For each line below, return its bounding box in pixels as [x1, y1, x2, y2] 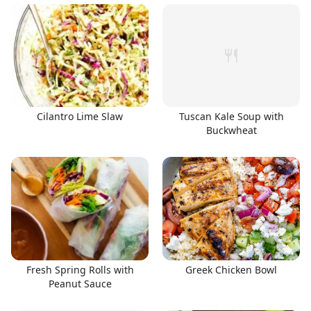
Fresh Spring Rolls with [26, 262, 134, 276]
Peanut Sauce [48, 276, 112, 290]
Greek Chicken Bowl [185, 262, 277, 276]
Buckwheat [205, 124, 257, 137]
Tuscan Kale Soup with [178, 110, 284, 123]
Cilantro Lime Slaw [37, 110, 123, 123]
